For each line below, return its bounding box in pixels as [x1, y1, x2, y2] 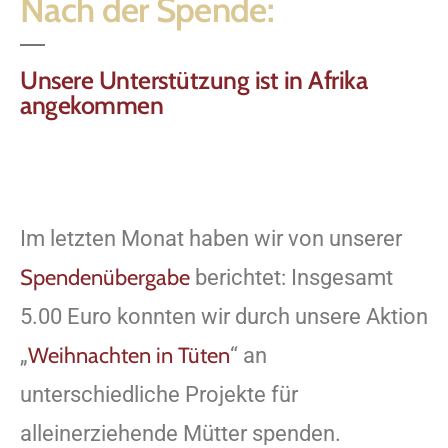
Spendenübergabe [20, 263, 190, 291]
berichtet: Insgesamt [190, 264, 393, 290]
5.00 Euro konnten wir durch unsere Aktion [20, 303, 428, 329]
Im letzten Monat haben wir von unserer [20, 225, 402, 251]
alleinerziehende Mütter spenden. [20, 420, 346, 446]
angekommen [20, 89, 163, 120]
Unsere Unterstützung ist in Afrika [20, 64, 367, 95]
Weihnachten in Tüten [28, 341, 230, 369]
